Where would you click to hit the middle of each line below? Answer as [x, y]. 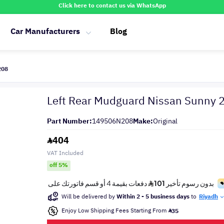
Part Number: [69, 121]
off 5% [59, 165]
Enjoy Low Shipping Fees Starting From [115, 210]
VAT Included [65, 153]
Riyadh [208, 196]
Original [165, 121]
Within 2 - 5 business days [153, 196]
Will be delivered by [89, 196]
